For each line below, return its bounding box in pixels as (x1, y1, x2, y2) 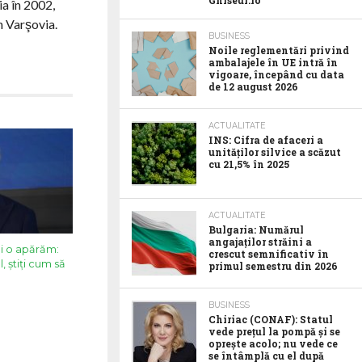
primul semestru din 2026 (208, 259, 338, 272)
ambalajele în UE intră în (208, 56, 338, 69)
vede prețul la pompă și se (208, 325, 340, 338)
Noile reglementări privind (208, 44, 349, 57)
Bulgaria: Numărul (208, 223, 304, 236)
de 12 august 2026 (208, 80, 298, 93)
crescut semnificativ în (208, 247, 329, 260)
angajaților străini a (208, 235, 312, 248)
